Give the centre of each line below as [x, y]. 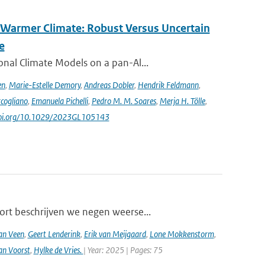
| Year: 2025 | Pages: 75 [123, 250]
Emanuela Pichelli [59, 101]
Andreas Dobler [109, 85]
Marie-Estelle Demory [44, 85]
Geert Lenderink [54, 234]
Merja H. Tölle [182, 101]
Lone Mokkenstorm [182, 234]
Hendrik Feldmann [168, 85]
